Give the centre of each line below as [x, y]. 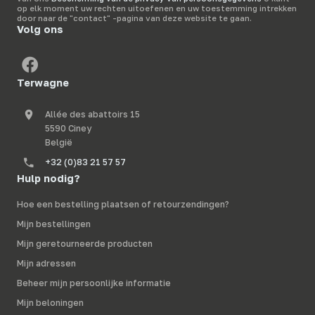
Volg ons [40, 29]
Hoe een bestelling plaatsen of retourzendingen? [123, 205]
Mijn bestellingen [54, 224]
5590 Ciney [68, 129]
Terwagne [43, 83]
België [59, 143]
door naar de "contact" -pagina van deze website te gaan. [134, 18]
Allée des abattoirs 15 [92, 115]
